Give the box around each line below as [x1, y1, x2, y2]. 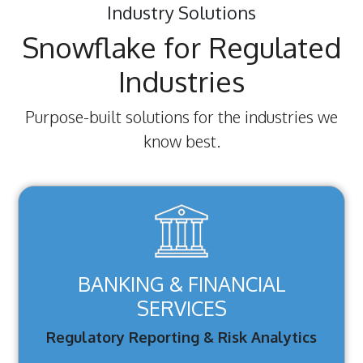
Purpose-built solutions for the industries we [25, 106, 338, 128]
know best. [143, 130, 220, 152]
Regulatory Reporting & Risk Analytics [46, 328, 317, 347]
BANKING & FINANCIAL [77, 271, 286, 297]
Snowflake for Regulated [22, 29, 341, 66]
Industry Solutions [107, 2, 256, 24]
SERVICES [136, 295, 227, 322]
